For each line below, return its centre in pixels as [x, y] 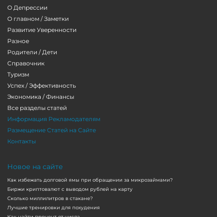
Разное [18, 41]
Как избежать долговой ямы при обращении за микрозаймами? [90, 180]
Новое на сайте [35, 167]
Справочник [26, 63]
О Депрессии [27, 8]
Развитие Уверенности [42, 30]
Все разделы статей [37, 108]
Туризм [18, 75]
